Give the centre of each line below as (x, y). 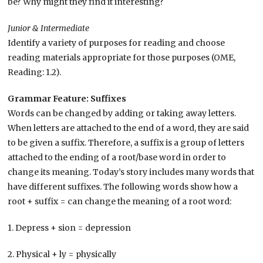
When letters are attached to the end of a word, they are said (129, 128)
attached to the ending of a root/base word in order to (117, 157)
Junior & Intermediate (49, 28)
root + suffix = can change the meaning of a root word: (120, 201)
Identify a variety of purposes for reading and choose (117, 43)
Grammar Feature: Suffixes (67, 99)
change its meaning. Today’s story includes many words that (131, 172)
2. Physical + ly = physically (62, 254)
